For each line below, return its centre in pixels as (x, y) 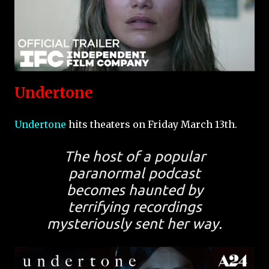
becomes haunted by (134, 190)
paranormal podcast (134, 173)
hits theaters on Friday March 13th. (152, 124)
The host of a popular (134, 156)
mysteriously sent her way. (134, 223)
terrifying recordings (134, 207)
